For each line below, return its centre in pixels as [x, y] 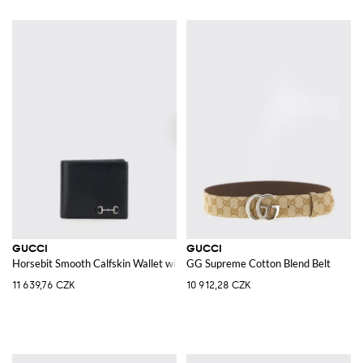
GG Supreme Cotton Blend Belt [258, 263]
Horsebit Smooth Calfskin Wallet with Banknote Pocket [140, 263]
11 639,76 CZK [43, 285]
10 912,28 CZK [218, 285]
